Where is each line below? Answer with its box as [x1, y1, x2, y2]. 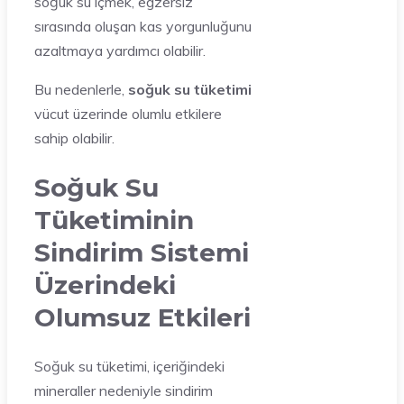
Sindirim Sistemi [34, 236, 249, 268]
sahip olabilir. [34, 128, 115, 147]
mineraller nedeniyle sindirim [34, 381, 213, 400]
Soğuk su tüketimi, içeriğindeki [34, 357, 225, 376]
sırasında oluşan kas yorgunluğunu [34, 16, 252, 35]
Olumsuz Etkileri [34, 301, 251, 333]
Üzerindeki [34, 269, 176, 300]
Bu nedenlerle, [34, 79, 128, 98]
